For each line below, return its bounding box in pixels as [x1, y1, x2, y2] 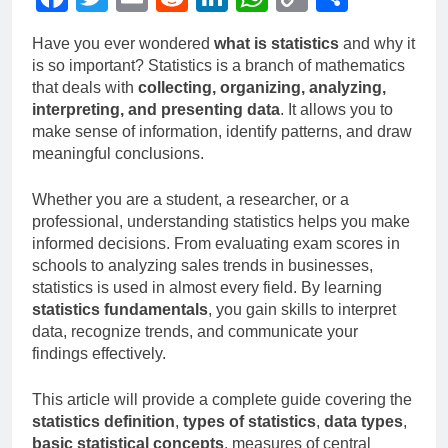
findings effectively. [32, 344, 166, 362]
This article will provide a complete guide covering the [32, 390, 412, 408]
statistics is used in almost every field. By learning [32, 278, 382, 296]
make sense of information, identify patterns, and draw [32, 122, 412, 140]
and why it [339, 34, 415, 52]
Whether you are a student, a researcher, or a [32, 190, 349, 208]
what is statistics [214, 34, 339, 52]
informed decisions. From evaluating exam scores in [32, 234, 400, 252]
